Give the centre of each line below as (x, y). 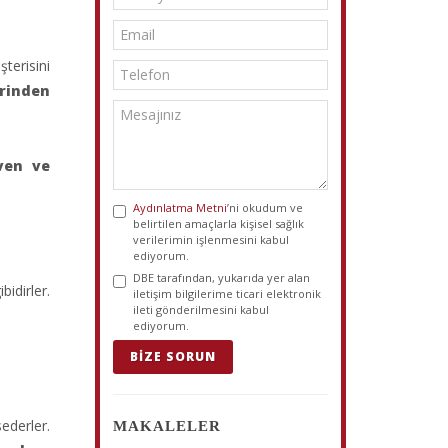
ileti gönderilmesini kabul (201, 309)
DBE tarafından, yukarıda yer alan (222, 277)
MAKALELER (167, 426)
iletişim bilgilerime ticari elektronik (227, 293)
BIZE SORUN (173, 356)
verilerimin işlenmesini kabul (211, 239)
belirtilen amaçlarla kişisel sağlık (219, 223)
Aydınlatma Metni (180, 207)
